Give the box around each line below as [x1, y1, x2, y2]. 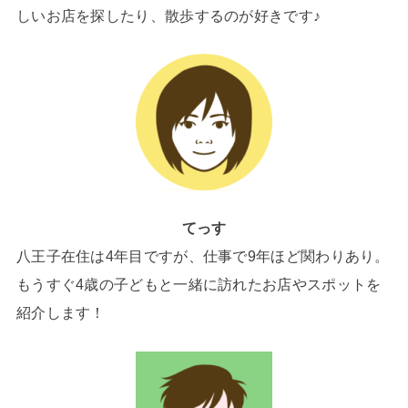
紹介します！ [15, 304, 106, 321]
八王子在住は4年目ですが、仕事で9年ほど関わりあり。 [15, 248, 390, 265]
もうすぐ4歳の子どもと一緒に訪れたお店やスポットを [15, 276, 382, 293]
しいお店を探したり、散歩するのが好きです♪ [15, 6, 321, 24]
